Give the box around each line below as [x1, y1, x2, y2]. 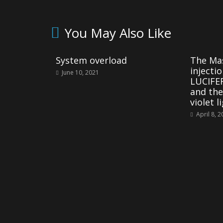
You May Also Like [65, 24, 171, 42]
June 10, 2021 [62, 68, 99, 77]
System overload [56, 54, 127, 66]
